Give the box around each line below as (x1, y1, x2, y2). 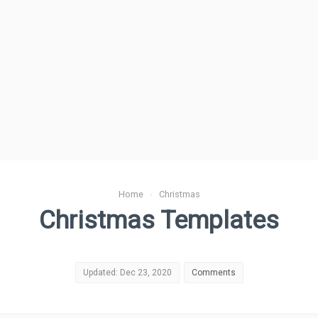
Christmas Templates (39, 205, 279, 235)
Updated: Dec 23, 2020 (82, 268, 172, 278)
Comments (191, 268, 236, 278)
